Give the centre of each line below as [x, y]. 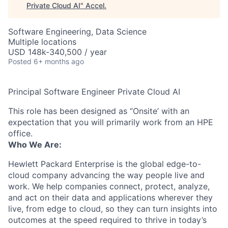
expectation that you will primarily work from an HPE [111, 122]
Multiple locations [42, 42]
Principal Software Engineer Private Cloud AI [94, 92]
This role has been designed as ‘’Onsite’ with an [99, 111]
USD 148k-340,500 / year [58, 52]
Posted [20, 61]
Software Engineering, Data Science [77, 32]
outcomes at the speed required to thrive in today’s [107, 220]
